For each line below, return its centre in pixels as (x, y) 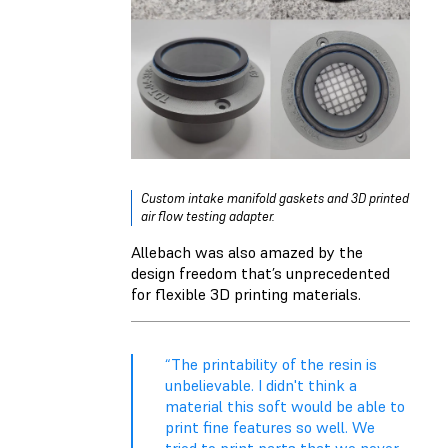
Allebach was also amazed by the (247, 252)
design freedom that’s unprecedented (260, 273)
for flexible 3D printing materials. (246, 294)
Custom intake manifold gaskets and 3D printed (275, 199)
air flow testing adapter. (208, 217)
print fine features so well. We (270, 427)
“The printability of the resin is (271, 364)
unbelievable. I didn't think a (261, 385)
